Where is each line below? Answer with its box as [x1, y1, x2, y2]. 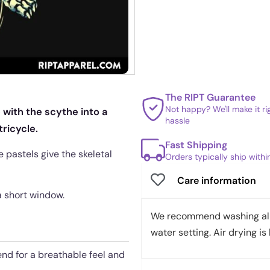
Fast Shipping [165, 138, 227, 151]
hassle [165, 115, 190, 126]
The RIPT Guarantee [165, 91, 256, 104]
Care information [177, 174, 256, 187]
